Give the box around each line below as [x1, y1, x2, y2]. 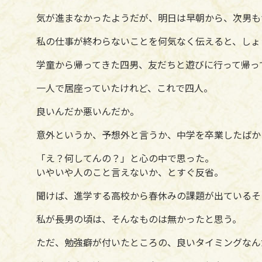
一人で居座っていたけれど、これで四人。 [36, 80, 213, 95]
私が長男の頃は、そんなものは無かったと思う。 [36, 211, 242, 226]
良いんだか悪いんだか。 [36, 104, 139, 118]
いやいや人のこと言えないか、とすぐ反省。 [36, 164, 223, 179]
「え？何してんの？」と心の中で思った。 [36, 150, 214, 165]
